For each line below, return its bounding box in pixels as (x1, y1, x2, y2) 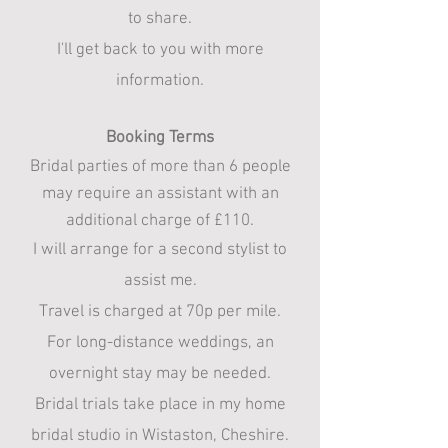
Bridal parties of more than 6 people (29, 157, 291, 177)
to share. (128, 9, 192, 29)
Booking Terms (106, 128, 214, 148)
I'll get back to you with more (56, 40, 264, 60)
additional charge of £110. (66, 211, 254, 231)
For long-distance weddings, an (46, 333, 274, 353)
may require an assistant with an (41, 184, 279, 204)
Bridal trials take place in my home (34, 395, 286, 415)
